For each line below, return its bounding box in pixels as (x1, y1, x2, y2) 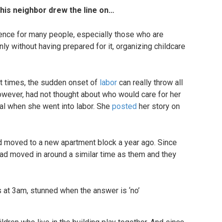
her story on (137, 102, 180, 111)
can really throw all (117, 78, 183, 87)
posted (112, 102, 137, 111)
